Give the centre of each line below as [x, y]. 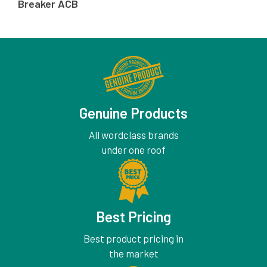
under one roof [133, 149]
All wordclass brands [133, 134]
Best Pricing [133, 216]
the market [133, 253]
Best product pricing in [133, 238]
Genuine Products [133, 113]
